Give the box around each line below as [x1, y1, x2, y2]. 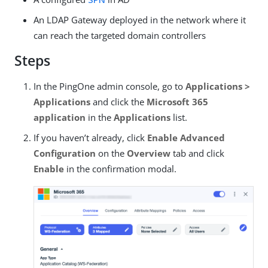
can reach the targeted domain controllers [33, 29, 206, 41]
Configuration [33, 147, 96, 159]
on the [96, 147, 127, 159]
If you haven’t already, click [33, 132, 147, 144]
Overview [127, 147, 170, 159]
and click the [90, 96, 147, 108]
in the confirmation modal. [64, 163, 176, 175]
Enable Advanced [147, 132, 225, 144]
